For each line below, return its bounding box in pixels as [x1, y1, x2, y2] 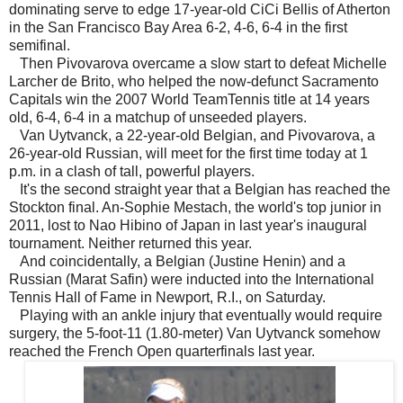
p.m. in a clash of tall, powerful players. [9, 164, 255, 180]
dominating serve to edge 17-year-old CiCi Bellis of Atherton [9, 2, 390, 18]
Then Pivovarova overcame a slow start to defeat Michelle [9, 56, 387, 72]
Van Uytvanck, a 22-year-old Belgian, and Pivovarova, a [9, 128, 375, 144]
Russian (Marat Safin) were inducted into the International [9, 272, 374, 288]
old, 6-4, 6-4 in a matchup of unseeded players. [9, 110, 307, 126]
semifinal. [9, 38, 70, 54]
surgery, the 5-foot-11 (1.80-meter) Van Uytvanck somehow [9, 326, 381, 342]
